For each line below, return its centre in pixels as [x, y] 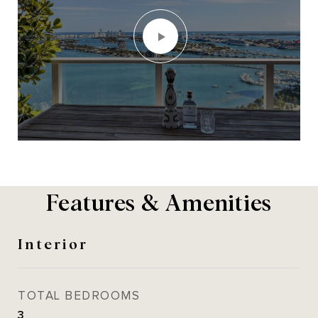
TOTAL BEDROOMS [79, 296]
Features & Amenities [159, 202]
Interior [53, 243]
